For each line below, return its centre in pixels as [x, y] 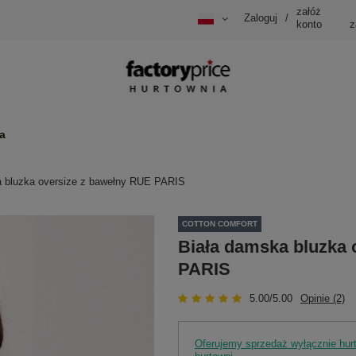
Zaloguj [261, 18]
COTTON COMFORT [220, 224]
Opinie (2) [323, 298]
